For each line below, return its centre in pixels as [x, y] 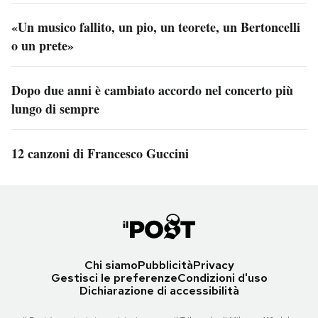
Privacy [213, 265]
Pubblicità [165, 265]
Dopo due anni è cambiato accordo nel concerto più [152, 91]
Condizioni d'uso [222, 278]
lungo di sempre [55, 109]
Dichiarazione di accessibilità [159, 291]
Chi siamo [111, 265]
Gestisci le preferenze [114, 278]
